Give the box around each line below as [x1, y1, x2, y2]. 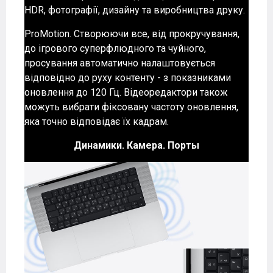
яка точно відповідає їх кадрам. [24, 116, 169, 128]
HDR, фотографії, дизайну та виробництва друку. [24, 4, 245, 16]
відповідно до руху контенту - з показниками [24, 72, 231, 84]
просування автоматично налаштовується [24, 57, 215, 69]
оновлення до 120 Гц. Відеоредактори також [24, 87, 228, 99]
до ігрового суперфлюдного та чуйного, [24, 43, 206, 55]
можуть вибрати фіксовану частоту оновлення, [24, 101, 238, 113]
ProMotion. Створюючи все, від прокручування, [24, 28, 239, 40]
